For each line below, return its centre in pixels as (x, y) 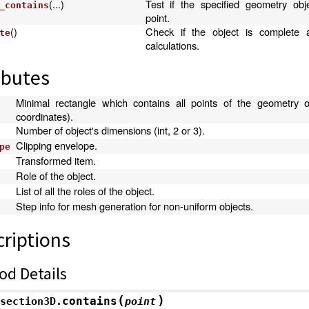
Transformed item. (56, 160)
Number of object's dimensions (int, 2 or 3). (110, 130)
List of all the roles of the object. (85, 191)
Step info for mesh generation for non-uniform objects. (134, 206)
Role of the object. (56, 176)
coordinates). (44, 116)
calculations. (172, 45)
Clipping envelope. (56, 145)
